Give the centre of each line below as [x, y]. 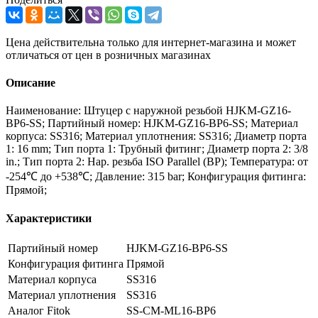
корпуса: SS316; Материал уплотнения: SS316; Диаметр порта [156, 136]
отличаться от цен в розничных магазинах [108, 55]
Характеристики [49, 218]
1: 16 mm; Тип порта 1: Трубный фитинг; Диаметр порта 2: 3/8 [157, 149]
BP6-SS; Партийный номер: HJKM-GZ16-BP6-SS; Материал [152, 124]
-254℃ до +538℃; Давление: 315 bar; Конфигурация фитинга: [156, 177]
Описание [31, 83]
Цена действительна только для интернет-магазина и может [151, 42]
